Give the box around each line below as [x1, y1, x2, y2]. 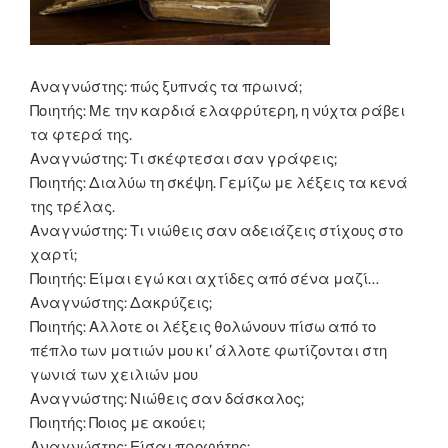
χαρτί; [30, 245, 77, 264]
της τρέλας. [30, 197, 115, 216]
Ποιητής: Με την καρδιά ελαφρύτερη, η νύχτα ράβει [30, 101, 405, 120]
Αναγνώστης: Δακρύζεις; [30, 293, 212, 312]
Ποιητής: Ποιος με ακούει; [30, 413, 205, 432]
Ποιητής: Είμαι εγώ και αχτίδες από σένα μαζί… [30, 269, 379, 288]
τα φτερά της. [30, 125, 132, 144]
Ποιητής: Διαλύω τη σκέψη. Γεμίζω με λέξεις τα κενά [30, 173, 408, 192]
